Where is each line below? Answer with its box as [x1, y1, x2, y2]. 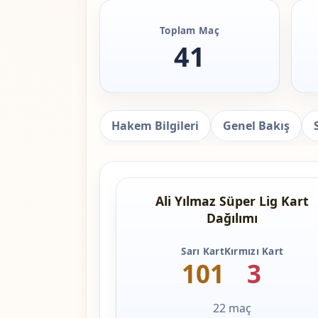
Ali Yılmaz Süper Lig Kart [155, 192, 309, 210]
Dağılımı [207, 209, 258, 227]
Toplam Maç [160, 23, 219, 37]
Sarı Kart [181, 245, 224, 258]
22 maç [213, 300, 252, 317]
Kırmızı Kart [224, 245, 284, 258]
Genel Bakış [222, 118, 290, 134]
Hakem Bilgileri [111, 118, 199, 134]
